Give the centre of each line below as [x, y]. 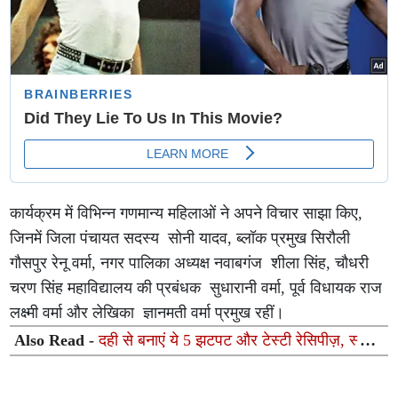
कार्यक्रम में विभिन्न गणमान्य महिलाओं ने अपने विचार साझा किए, [187, 214]
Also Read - [57, 341]
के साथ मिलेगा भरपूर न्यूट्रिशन [101, 359]
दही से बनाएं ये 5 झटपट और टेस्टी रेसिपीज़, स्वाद [238, 341]
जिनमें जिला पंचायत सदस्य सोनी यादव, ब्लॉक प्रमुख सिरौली [180, 239]
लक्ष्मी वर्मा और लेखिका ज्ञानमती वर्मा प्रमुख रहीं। [147, 313]
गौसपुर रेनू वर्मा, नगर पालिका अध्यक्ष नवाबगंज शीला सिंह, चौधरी [190, 263]
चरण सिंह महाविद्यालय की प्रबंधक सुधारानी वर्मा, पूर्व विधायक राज [196, 288]
